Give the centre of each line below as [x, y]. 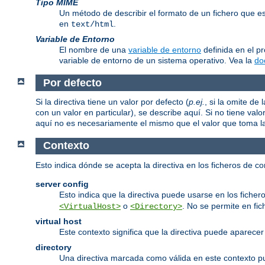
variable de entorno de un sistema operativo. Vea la [157, 61]
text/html [92, 25]
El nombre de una [94, 50]
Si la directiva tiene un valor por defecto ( [112, 102]
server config [62, 184]
